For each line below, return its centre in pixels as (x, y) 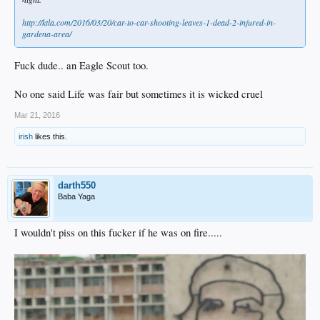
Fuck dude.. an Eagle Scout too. (81, 65)
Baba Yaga (76, 196)
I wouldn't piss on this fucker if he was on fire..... (118, 232)
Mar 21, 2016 (37, 115)
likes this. (50, 136)
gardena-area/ (47, 33)
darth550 (77, 185)
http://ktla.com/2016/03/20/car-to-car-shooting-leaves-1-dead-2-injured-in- (149, 22)
